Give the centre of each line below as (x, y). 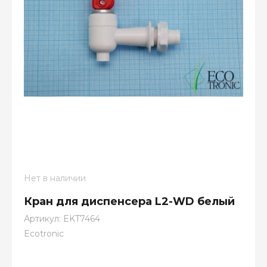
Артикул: (42, 219)
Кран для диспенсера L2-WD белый (129, 202)
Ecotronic (44, 234)
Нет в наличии (55, 178)
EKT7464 (80, 219)
